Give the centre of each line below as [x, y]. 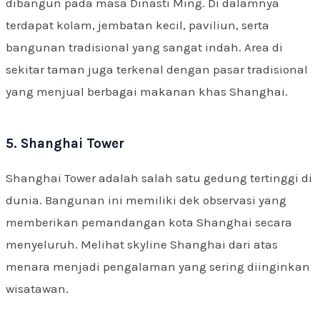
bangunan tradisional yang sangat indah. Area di [144, 47]
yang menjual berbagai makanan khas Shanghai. [147, 91]
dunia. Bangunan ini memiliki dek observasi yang [146, 200]
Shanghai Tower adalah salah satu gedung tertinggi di [159, 178]
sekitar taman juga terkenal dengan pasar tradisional [157, 69]
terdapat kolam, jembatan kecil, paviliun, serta [137, 25]
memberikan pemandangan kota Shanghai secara [149, 222]
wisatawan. [37, 289]
